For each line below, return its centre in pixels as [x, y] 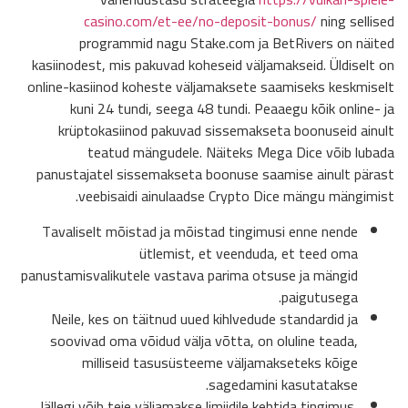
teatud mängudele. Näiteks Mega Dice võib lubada [241, 153]
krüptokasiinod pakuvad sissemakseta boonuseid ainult [226, 131]
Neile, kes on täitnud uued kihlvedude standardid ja [204, 318]
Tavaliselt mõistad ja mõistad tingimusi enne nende [200, 231]
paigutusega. [320, 296]
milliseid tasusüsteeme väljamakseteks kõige [220, 362]
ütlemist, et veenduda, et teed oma [249, 253]
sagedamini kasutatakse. [283, 384]
